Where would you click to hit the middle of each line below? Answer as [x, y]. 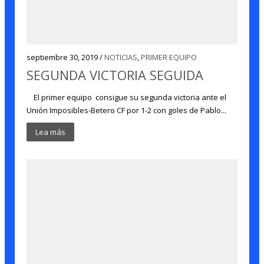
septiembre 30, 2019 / [66, 57]
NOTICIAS [121, 57]
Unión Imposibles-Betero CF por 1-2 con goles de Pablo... [127, 110]
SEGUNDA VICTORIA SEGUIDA [115, 75]
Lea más [51, 132]
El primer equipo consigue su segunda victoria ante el [127, 97]
